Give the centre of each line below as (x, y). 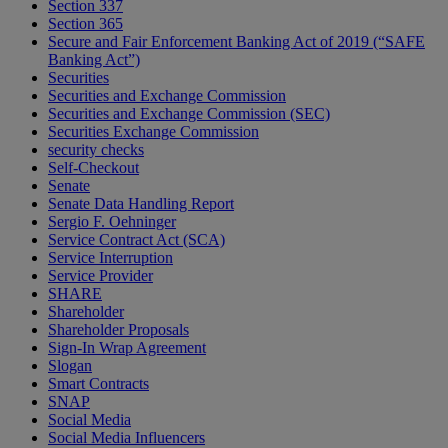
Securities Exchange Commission (153, 132)
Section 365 (85, 24)
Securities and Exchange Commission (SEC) (189, 114)
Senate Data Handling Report (141, 204)
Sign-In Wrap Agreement (127, 348)
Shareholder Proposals (118, 330)
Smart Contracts (98, 384)
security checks (96, 150)
